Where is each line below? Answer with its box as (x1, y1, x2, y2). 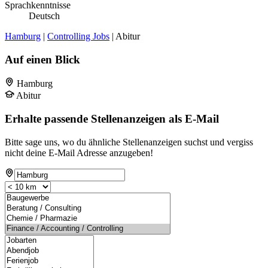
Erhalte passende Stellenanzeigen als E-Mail (5, 112, 219, 126)
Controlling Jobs (47, 31, 109, 41)
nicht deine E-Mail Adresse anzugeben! (5, 147, 153, 158)
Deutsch (29, 10, 60, 21)
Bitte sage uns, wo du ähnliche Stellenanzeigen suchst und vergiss (5, 136, 253, 147)
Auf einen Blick (5, 53, 80, 66)
